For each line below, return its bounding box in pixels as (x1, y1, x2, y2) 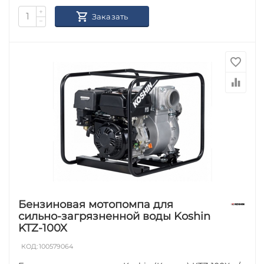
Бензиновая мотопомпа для (18, 197, 174, 211)
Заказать (91, 11, 128, 21)
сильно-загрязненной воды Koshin (18, 209, 211, 223)
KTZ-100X (18, 221, 68, 235)
